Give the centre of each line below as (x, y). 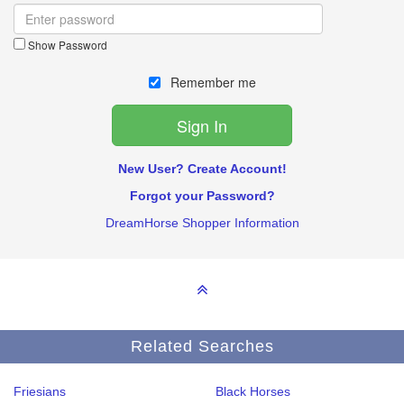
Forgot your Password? (202, 196)
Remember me (211, 82)
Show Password (66, 45)
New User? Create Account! (202, 169)
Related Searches (202, 346)
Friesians (40, 391)
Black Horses (253, 391)
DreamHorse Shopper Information (202, 223)
